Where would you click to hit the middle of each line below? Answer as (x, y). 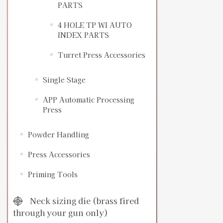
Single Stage (64, 80)
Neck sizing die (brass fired (83, 201)
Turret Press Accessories (102, 55)
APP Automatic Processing (89, 100)
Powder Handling (58, 135)
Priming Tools (53, 174)
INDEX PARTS (83, 35)
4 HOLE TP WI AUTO (95, 25)
